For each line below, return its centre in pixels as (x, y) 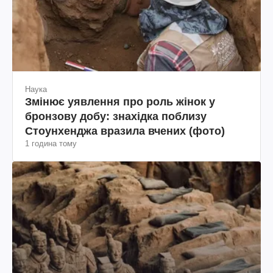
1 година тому (51, 143)
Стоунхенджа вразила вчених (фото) (125, 131)
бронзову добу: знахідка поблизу (116, 116)
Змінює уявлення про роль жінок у (120, 101)
